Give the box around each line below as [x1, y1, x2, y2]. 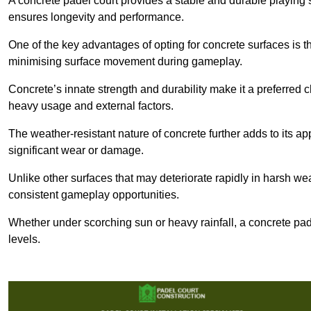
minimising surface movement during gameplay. [8, 56, 242, 68]
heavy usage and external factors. [8, 100, 174, 112]
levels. [8, 233, 40, 246]
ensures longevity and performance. [8, 11, 184, 24]
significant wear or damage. [8, 144, 144, 157]
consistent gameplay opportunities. [8, 189, 179, 201]
